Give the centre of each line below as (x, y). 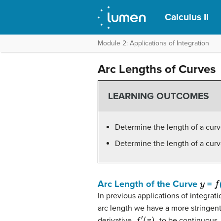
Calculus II (187, 17)
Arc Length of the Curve (149, 184)
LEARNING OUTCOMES (158, 96)
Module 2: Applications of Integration (153, 43)
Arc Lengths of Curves (157, 69)
